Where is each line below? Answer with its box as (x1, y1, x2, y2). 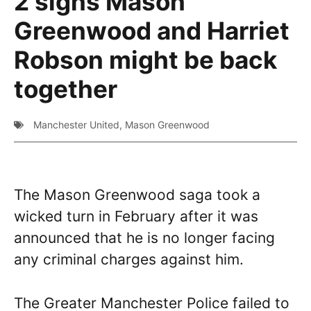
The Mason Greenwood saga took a (14, 186, 260, 203)
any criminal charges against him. (14, 251, 244, 268)
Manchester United (33, 119, 119, 131)
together (14, 74, 117, 103)
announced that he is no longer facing (14, 229, 275, 246)
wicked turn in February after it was (14, 208, 258, 225)
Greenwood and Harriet (14, 16, 289, 45)
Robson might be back (14, 45, 277, 74)
